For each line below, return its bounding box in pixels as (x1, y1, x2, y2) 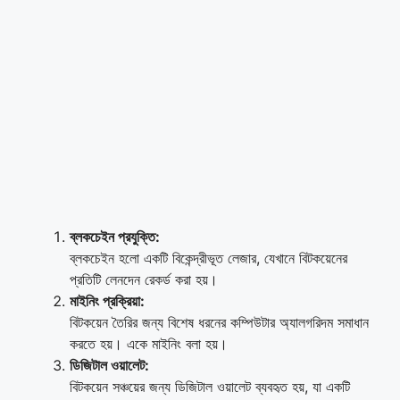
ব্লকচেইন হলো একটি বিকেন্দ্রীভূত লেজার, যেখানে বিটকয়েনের (70, 248, 347, 267)
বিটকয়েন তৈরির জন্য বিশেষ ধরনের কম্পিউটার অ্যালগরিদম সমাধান (70, 312, 369, 331)
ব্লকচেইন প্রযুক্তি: (70, 227, 160, 246)
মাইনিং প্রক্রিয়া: (70, 291, 145, 310)
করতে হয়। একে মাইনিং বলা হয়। (70, 334, 228, 353)
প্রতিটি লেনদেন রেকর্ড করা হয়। (70, 270, 218, 288)
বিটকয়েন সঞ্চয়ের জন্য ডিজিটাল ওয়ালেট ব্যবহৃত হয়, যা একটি (70, 377, 350, 396)
